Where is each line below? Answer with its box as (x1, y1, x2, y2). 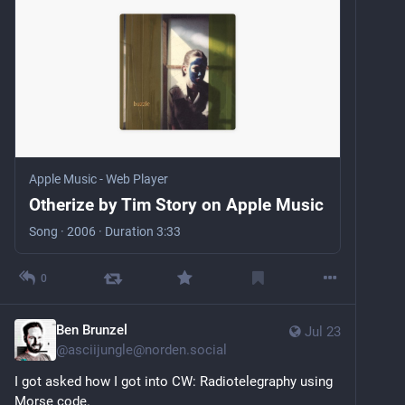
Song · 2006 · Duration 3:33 (29, 223, 181, 239)
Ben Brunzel (56, 321, 127, 338)
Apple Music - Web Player (29, 171, 168, 186)
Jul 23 (305, 323, 341, 340)
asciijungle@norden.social (68, 341, 227, 358)
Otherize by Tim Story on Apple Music (29, 193, 325, 215)
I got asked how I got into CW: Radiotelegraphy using (14, 372, 333, 390)
